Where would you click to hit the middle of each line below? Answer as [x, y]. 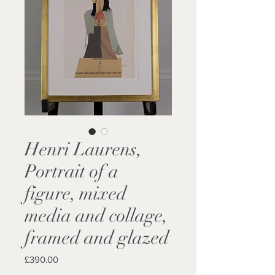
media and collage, [96, 216]
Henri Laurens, [83, 150]
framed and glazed [97, 238]
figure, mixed [76, 194]
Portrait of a [72, 172]
